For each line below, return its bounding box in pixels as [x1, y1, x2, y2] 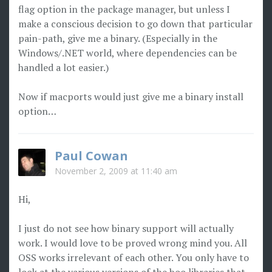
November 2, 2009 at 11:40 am [55, 165, 177, 177]
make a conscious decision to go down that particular [18, 17, 253, 30]
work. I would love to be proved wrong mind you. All [18, 236, 247, 250]
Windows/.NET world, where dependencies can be [18, 46, 237, 59]
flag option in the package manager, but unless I [18, 2, 230, 16]
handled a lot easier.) [18, 61, 109, 74]
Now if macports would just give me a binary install [18, 90, 243, 103]
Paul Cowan [55, 148, 128, 164]
